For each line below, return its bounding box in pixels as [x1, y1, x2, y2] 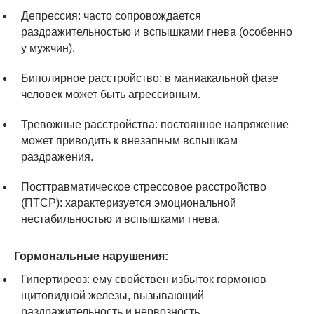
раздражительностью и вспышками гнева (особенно [21, 25, 292, 38]
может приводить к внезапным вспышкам [21, 134, 238, 146]
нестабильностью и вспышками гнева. [21, 212, 220, 225]
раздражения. [21, 150, 93, 163]
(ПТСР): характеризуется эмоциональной [21, 196, 236, 209]
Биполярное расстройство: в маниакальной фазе [21, 71, 278, 84]
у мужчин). [21, 41, 75, 54]
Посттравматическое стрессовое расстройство [21, 180, 266, 193]
